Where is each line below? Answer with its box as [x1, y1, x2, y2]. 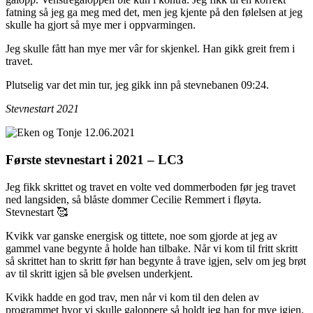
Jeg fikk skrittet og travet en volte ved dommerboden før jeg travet [6, 180, 296, 193]
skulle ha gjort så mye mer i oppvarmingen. [6, 19, 196, 31]
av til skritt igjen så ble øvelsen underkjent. [6, 267, 193, 279]
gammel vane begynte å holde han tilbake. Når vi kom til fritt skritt [6, 242, 298, 254]
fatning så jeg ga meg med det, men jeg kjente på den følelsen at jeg [6, 6, 303, 19]
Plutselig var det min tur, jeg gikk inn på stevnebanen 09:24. [6, 79, 269, 92]
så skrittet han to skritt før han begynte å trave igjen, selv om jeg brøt [6, 254, 306, 267]
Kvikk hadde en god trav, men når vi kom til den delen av [6, 291, 259, 303]
